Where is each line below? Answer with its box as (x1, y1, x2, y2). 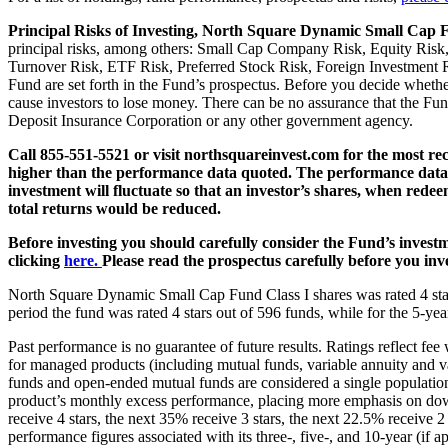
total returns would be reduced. (8, 200, 221, 218)
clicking (8, 252, 64, 270)
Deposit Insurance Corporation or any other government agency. (8, 112, 413, 130)
